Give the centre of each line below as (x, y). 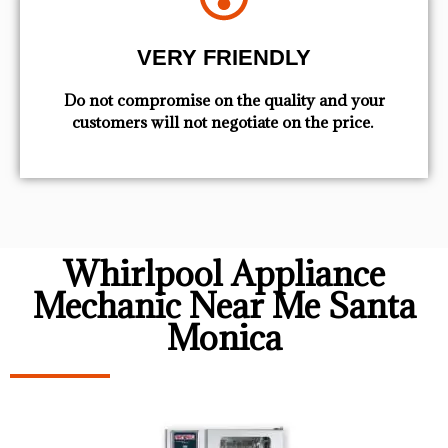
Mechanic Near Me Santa (224, 305)
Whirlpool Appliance (224, 273)
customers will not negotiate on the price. (224, 122)
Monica (224, 337)
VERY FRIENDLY (224, 58)
